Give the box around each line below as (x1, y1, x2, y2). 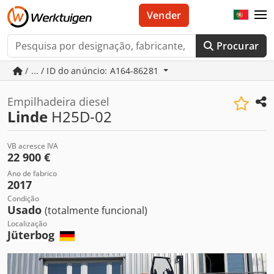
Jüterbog (7, 228, 57, 242)
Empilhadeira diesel (7, 94, 109, 109)
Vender (147, 9, 182, 22)
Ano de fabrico (7, 168, 57, 179)
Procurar (216, 39, 259, 53)
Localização (7, 218, 47, 229)
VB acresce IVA (7, 141, 58, 151)
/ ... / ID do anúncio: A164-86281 (23, 65, 161, 76)
